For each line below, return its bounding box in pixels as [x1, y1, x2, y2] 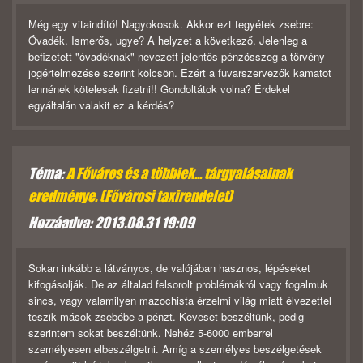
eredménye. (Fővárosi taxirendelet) [28, 187, 233, 206]
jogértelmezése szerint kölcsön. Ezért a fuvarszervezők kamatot [28, 65, 331, 81]
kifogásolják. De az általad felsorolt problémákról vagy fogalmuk [28, 276, 328, 293]
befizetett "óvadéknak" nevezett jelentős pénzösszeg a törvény [28, 49, 325, 65]
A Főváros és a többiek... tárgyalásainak [66, 164, 293, 183]
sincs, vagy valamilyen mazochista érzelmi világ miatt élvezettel [28, 293, 331, 309]
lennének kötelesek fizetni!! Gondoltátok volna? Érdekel [28, 81, 290, 97]
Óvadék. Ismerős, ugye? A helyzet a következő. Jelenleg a [28, 32, 307, 49]
